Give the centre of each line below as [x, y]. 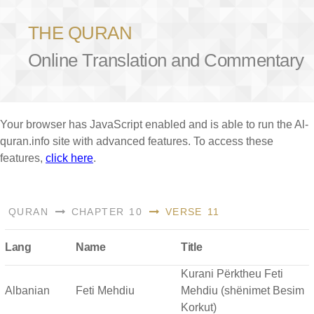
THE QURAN [80, 33]
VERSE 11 [190, 212]
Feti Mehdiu [105, 290]
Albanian [27, 290]
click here [69, 158]
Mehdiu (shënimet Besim [243, 290]
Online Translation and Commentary [166, 61]
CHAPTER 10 [104, 212]
